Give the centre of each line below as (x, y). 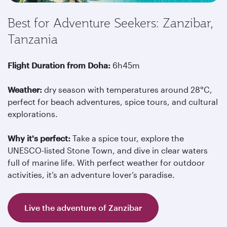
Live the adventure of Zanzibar (83, 207)
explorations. (33, 114)
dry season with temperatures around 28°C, (127, 89)
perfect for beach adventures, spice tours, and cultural (113, 102)
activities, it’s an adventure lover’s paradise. (91, 175)
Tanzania (33, 39)
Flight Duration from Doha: (60, 65)
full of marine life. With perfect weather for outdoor (106, 162)
